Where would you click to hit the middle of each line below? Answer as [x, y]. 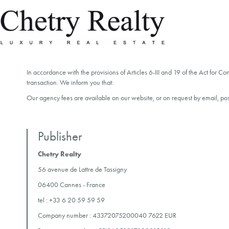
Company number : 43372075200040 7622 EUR [107, 215]
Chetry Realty [60, 154]
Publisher [60, 136]
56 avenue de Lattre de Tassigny [82, 169]
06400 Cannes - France [72, 185]
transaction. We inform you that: [70, 83]
